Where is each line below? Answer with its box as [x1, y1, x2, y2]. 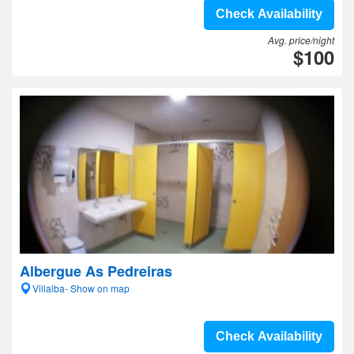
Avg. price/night [268, 33, 334, 47]
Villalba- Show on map [32, 281, 130, 295]
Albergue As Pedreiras [20, 261, 172, 281]
